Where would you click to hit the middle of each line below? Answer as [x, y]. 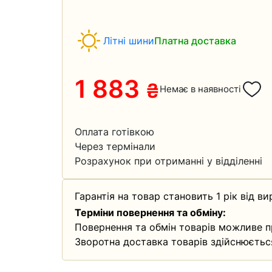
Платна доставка [195, 41]
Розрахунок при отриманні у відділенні [168, 161]
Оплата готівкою [114, 132]
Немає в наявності [200, 89]
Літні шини [129, 41]
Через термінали [115, 146]
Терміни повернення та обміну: [150, 212]
